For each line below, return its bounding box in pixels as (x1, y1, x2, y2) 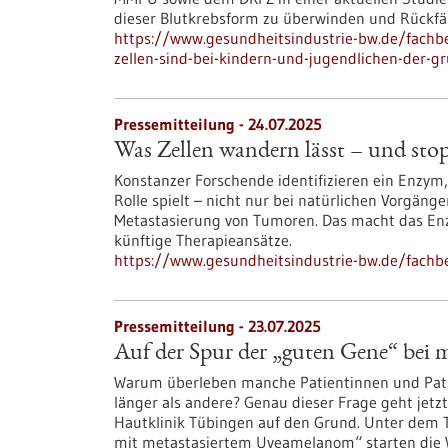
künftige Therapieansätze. (114, 230, 292, 250)
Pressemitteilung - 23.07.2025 (114, 316, 321, 336)
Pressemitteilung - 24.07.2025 (114, 114, 322, 134)
